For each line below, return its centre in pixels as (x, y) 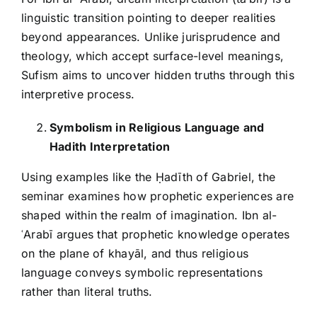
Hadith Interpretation (110, 147)
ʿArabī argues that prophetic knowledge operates (156, 235)
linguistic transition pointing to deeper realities (148, 18)
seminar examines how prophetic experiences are (158, 196)
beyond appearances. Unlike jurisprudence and (151, 37)
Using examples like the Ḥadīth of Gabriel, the (149, 177)
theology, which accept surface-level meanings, (153, 56)
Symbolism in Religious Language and (157, 128)
